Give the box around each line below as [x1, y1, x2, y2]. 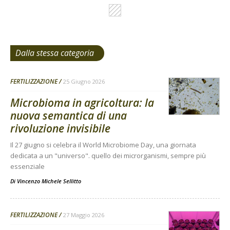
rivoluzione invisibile [10, 121, 110, 136]
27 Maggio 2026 [63, 210, 104, 219]
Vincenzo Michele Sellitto [17, 177, 81, 185]
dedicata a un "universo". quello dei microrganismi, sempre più [10, 150, 206, 160]
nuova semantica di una [10, 108, 127, 123]
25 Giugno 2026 [63, 77, 105, 85]
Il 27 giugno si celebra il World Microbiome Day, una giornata [10, 140, 196, 149]
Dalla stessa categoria [15, 47, 94, 59]
